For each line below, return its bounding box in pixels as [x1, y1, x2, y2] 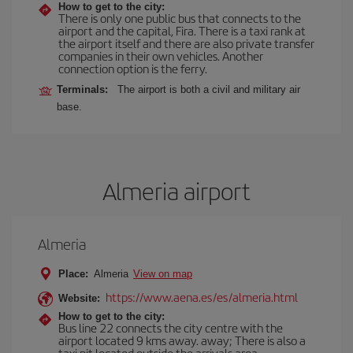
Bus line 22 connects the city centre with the [58, 319, 283, 336]
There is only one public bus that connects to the [58, 9, 301, 26]
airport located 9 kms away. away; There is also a [58, 332, 306, 348]
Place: [58, 268, 88, 280]
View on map [133, 268, 192, 280]
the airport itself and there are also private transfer [58, 35, 314, 51]
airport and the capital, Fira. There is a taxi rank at [58, 22, 306, 39]
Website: [58, 292, 100, 304]
